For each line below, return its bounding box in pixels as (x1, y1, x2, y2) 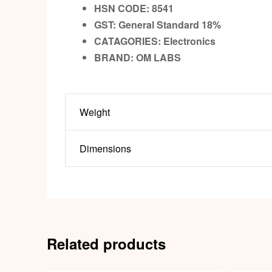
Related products (47, 233, 166, 254)
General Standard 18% (118, 17, 223, 32)
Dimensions (79, 141, 131, 155)
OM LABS (136, 50, 181, 64)
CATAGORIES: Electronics (94, 33, 216, 48)
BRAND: (94, 50, 136, 64)
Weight (79, 104, 110, 119)
